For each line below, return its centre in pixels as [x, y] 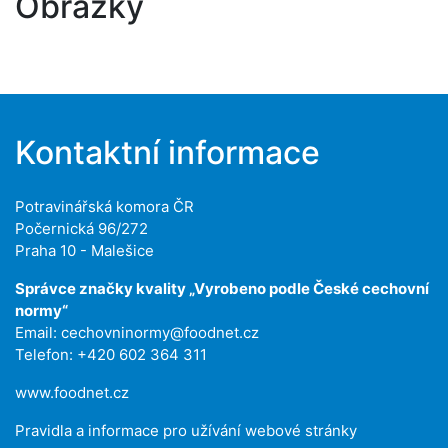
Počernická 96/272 [81, 228]
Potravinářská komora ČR [104, 206]
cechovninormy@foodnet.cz [160, 332]
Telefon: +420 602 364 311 [111, 354]
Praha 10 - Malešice [84, 250]
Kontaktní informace [167, 152]
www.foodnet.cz [72, 392]
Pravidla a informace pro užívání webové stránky [186, 430]
